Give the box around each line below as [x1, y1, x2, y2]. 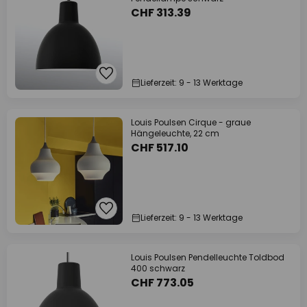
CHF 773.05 [131, 275, 194, 291]
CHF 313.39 [131, 5, 191, 21]
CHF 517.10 [131, 140, 188, 156]
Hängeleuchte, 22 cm [131, 127, 219, 139]
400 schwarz [131, 262, 185, 274]
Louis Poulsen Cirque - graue [131, 116, 251, 128]
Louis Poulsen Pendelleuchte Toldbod [131, 251, 284, 263]
